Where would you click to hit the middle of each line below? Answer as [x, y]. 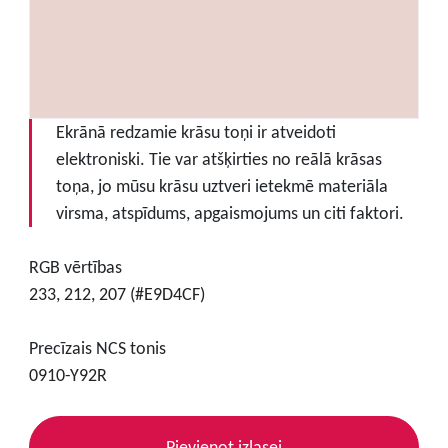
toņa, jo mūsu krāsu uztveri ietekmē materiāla [221, 185]
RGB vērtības [75, 266]
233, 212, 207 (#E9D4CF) [116, 293]
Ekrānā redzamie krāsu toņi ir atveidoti [195, 131]
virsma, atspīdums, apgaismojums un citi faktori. [229, 212]
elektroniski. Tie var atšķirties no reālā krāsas [218, 158]
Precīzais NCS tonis [97, 347]
